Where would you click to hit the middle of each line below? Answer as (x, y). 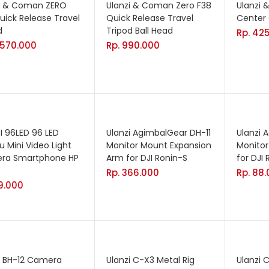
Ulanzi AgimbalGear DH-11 (159, 133)
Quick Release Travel (150, 18)
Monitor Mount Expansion (159, 146)
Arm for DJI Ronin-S (147, 158)
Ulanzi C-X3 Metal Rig (150, 260)
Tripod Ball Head (140, 31)
